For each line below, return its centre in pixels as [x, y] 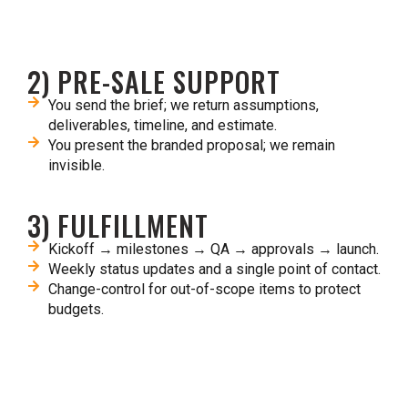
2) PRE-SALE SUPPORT [154, 82]
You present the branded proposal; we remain [191, 145]
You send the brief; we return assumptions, [183, 105]
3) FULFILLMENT [118, 225]
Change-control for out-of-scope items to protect [204, 289]
